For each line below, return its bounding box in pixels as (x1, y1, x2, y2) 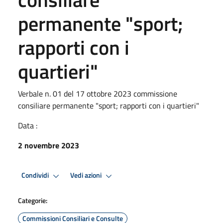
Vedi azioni (70, 170, 103, 181)
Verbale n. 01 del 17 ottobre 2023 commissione (18, 87, 177, 100)
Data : (18, 119, 37, 131)
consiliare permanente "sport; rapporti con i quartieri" (18, 99, 199, 111)
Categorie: (18, 195, 47, 206)
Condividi (21, 170, 50, 181)
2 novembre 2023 (18, 139, 79, 151)
